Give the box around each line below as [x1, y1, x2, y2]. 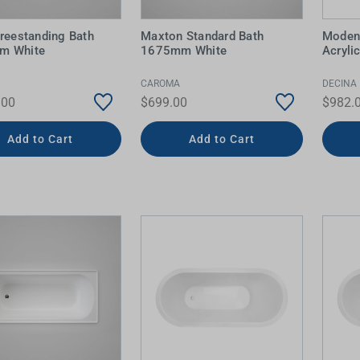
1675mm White [141, 43, 227, 59]
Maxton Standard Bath [141, 29, 264, 44]
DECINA [321, 77, 357, 89]
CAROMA [141, 77, 181, 89]
